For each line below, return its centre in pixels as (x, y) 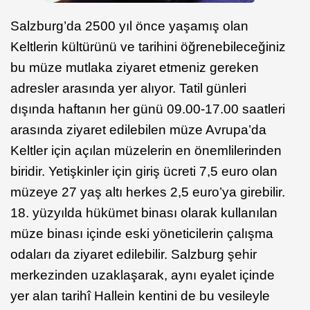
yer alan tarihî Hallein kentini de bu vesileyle (140, 296)
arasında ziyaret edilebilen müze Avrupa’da (138, 130)
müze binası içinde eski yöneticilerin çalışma (142, 234)
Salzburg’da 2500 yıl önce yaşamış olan (129, 26)
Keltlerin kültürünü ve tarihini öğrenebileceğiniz (148, 47)
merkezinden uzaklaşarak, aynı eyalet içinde (143, 275)
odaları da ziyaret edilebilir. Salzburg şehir (134, 255)
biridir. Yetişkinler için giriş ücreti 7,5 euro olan (144, 172)
